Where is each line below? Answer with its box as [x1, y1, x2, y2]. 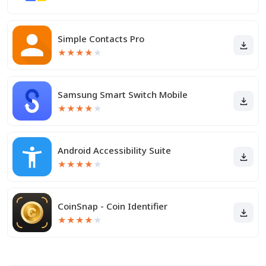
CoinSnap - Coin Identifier [58, 200, 167, 212]
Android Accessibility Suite [58, 144, 171, 156]
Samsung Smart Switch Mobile [58, 88, 188, 100]
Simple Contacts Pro [58, 33, 144, 45]
